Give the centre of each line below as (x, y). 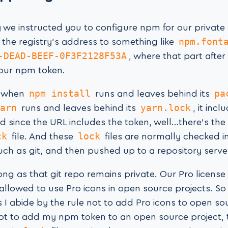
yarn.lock (166, 108)
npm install (60, 94)
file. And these (42, 137)
